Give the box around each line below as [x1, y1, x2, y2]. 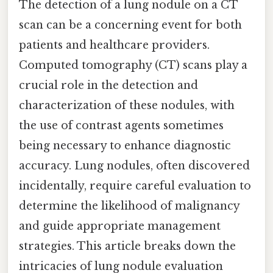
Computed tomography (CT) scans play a [19, 58, 247, 72]
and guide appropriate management [19, 219, 221, 233]
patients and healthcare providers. [19, 38, 210, 52]
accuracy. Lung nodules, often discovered [19, 158, 250, 172]
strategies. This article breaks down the [19, 239, 236, 253]
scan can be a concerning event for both [19, 18, 242, 32]
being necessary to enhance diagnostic [19, 138, 231, 152]
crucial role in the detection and [19, 78, 198, 92]
